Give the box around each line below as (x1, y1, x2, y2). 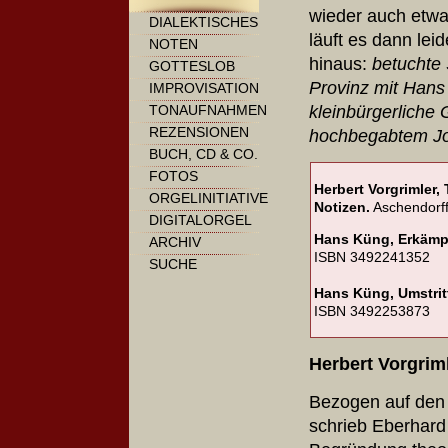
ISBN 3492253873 (314, 303, 434, 319)
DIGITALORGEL (149, 212, 252, 228)
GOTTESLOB (149, 58, 235, 74)
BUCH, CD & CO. (149, 146, 258, 162)
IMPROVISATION (149, 80, 259, 96)
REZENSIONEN (149, 124, 249, 140)
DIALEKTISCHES (149, 14, 258, 30)
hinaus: (309, 53, 372, 74)
